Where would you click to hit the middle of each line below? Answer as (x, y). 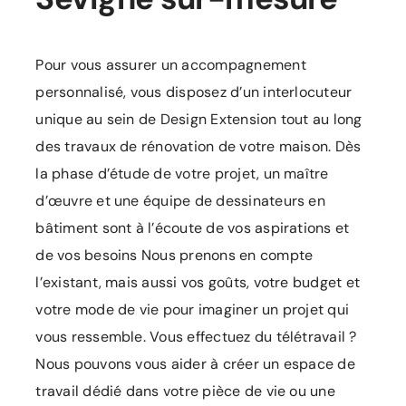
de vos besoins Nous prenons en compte (174, 256)
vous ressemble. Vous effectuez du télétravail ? (196, 337)
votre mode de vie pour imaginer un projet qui (193, 310)
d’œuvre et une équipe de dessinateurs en (180, 201)
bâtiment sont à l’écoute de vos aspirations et (193, 228)
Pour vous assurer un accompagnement (171, 65)
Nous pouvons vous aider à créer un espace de (195, 364)
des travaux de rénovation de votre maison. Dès (198, 147)
